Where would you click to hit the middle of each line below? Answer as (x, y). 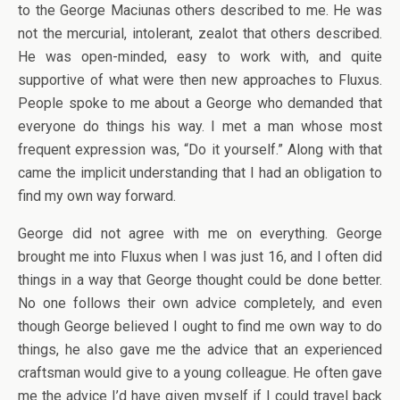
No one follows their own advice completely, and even (200, 303)
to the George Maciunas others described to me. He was (200, 10)
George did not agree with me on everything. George (200, 233)
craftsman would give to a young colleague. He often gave (200, 373)
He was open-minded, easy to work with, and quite (200, 57)
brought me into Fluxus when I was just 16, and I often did (200, 257)
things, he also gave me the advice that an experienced (200, 350)
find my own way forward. (97, 196)
